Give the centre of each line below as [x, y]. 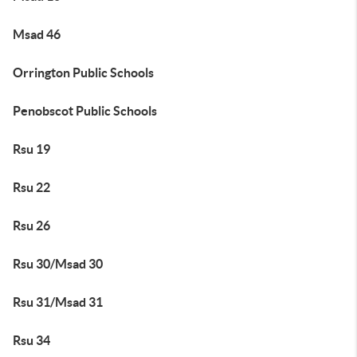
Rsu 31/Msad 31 [58, 302]
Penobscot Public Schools [85, 111]
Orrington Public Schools [83, 73]
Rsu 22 [31, 187]
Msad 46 [37, 34]
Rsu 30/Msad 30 [58, 264]
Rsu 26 [31, 226]
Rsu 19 [31, 149]
